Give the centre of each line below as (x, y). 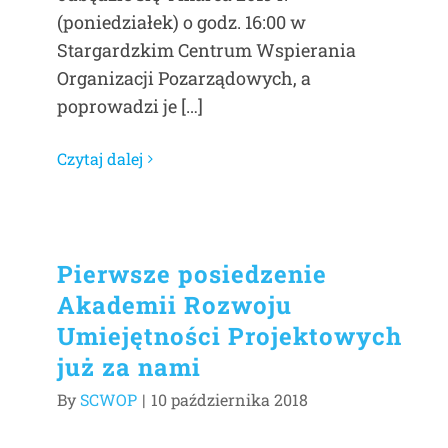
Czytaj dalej (100, 159)
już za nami (129, 367)
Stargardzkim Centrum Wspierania (206, 50)
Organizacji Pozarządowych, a (184, 78)
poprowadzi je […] (130, 106)
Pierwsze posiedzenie (192, 274)
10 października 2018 (229, 399)
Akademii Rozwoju (174, 305)
